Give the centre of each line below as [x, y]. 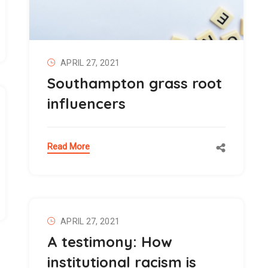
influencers [86, 104]
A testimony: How [110, 242]
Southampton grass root [135, 83]
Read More [68, 147]
